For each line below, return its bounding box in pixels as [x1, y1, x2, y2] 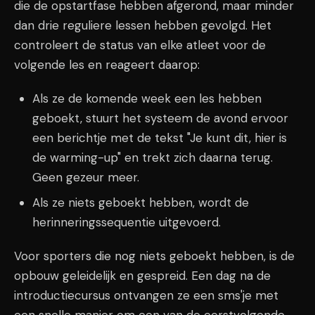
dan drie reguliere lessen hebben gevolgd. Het [14, 18, 271, 33]
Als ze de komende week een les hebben [32, 91, 262, 106]
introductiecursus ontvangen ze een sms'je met [14, 288, 278, 303]
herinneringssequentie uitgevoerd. [32, 214, 221, 230]
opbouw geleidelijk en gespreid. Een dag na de [14, 268, 271, 283]
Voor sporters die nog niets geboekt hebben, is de [14, 248, 295, 264]
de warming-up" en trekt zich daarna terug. [32, 150, 273, 165]
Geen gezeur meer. [32, 169, 139, 185]
